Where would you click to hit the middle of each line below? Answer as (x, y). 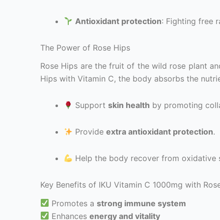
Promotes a (73, 203)
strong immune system (142, 203)
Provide (90, 132)
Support (91, 105)
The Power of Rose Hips (85, 48)
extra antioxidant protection (160, 132)
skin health (129, 105)
